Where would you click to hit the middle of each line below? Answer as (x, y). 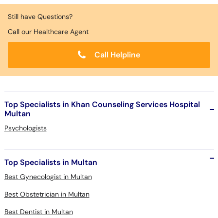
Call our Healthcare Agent (48, 32)
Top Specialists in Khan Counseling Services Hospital (102, 104)
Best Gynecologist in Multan (48, 177)
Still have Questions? (40, 17)
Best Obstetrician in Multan (47, 194)
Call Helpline (116, 55)
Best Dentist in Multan (38, 212)
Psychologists (25, 128)
